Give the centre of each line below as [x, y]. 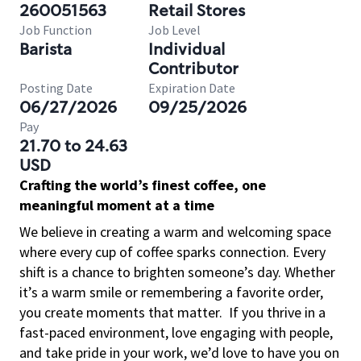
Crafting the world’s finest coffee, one [143, 185]
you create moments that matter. [121, 312]
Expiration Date [192, 88]
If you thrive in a [277, 312]
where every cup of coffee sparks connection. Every [172, 252]
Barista [46, 49]
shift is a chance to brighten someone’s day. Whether [177, 272]
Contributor [193, 68]
